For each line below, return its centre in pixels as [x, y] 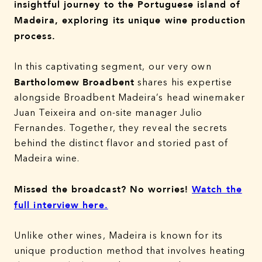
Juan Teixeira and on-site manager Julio [108, 113]
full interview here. [61, 205]
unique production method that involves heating [130, 251]
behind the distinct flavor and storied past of [121, 144]
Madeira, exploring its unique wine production [130, 20]
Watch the [217, 189]
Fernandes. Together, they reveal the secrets [121, 129]
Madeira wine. [47, 159]
